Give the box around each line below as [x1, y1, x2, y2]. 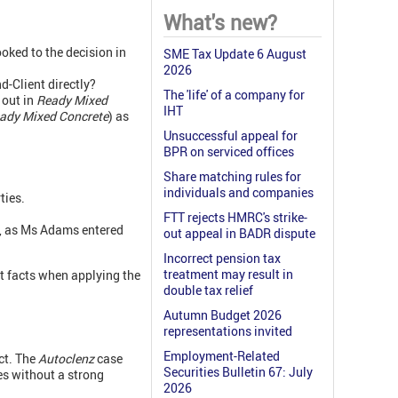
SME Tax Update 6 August [163, 45, 306, 63]
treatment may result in [163, 266, 293, 283]
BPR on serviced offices [163, 143, 294, 161]
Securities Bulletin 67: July [163, 363, 313, 381]
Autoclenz [38, 349, 94, 367]
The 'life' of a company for [163, 86, 305, 104]
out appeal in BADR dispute [163, 225, 315, 243]
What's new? [163, 9, 277, 37]
